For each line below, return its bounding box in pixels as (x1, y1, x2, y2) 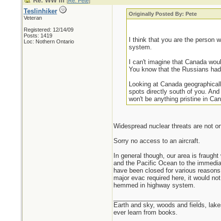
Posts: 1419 (23, 33, 52, 38)
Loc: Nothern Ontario (23, 38, 74, 44)
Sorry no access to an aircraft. (113, 137, 200, 145)
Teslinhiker (23, 7, 57, 15)
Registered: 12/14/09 (23, 27, 74, 33)
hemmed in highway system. (113, 182, 195, 189)
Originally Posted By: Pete (129, 11, 197, 17)
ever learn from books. (113, 209, 178, 216)
